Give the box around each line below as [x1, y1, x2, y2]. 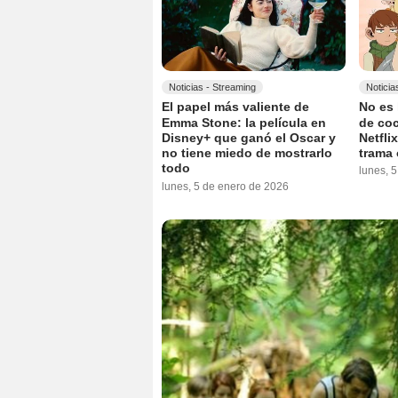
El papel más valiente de [162, 99, 309, 115]
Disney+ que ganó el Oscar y [162, 131, 336, 146]
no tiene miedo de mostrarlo [162, 146, 332, 161]
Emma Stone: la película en [162, 115, 326, 130]
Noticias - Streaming [169, 82, 256, 93]
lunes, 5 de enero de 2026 [162, 179, 289, 193]
